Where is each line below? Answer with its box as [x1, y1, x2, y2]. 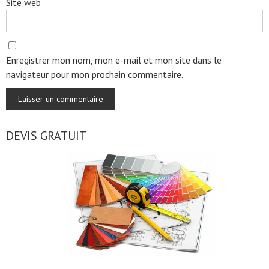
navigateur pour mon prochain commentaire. [6, 68, 183, 80]
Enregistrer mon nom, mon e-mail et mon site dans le [6, 54, 222, 66]
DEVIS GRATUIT [6, 128, 86, 144]
